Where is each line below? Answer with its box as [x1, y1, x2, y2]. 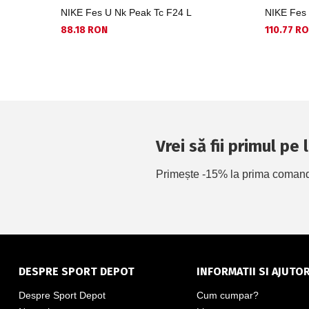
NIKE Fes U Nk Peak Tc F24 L [61, 6, 192, 18]
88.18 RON [61, 23, 108, 36]
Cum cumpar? [196, 289, 259, 301]
